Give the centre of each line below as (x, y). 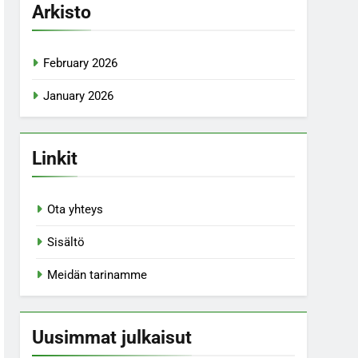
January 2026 (79, 96)
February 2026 (81, 63)
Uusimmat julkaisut (112, 337)
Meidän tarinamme (97, 275)
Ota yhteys (76, 209)
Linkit (55, 158)
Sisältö (66, 242)
